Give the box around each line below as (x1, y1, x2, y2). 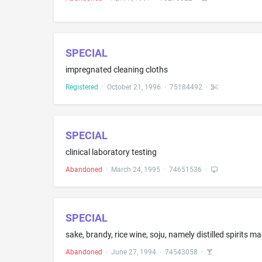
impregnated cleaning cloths (65, 64, 168, 74)
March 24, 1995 (111, 165, 160, 174)
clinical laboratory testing (65, 147, 157, 157)
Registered (65, 82, 98, 91)
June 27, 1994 (111, 247, 156, 256)
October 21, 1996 (107, 82, 161, 91)
